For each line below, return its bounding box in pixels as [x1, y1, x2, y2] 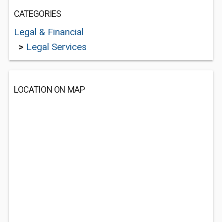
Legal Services [26, 41, 87, 53]
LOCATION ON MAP [14, 85, 85, 95]
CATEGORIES [14, 9, 61, 19]
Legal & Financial [14, 26, 84, 38]
